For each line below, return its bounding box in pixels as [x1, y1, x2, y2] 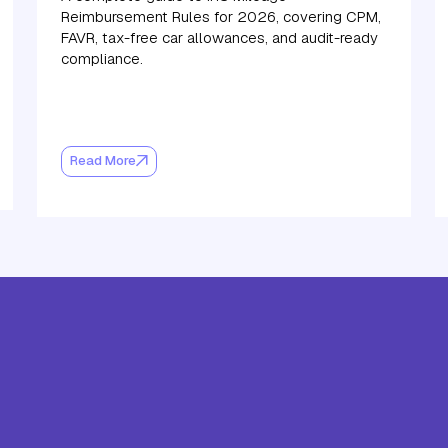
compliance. [61, 48, 144, 68]
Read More [70, 152, 137, 170]
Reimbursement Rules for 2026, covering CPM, [61, 6, 382, 26]
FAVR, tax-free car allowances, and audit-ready [61, 27, 379, 47]
